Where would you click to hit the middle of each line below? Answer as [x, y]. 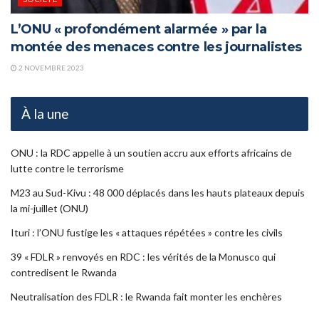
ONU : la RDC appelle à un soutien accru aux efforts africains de [151, 153]
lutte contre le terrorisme [67, 169]
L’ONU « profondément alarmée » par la [139, 30]
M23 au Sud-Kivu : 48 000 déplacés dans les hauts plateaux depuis [158, 193]
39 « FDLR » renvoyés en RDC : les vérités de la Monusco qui [143, 257]
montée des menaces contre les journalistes [156, 47]
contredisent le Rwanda [64, 273]
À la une [45, 114]
